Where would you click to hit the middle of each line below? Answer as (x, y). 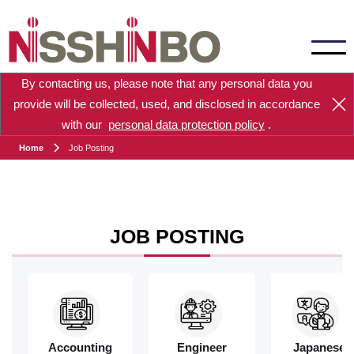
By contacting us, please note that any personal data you (166, 83)
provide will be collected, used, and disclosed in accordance (166, 104)
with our (85, 124)
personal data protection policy (186, 124)
